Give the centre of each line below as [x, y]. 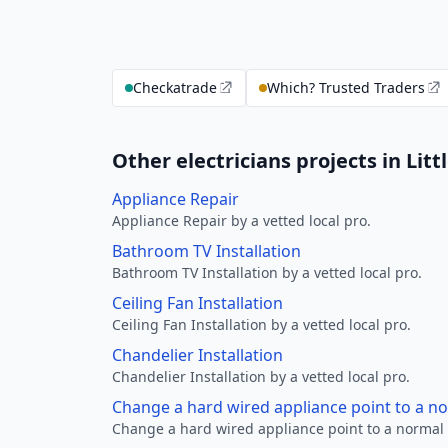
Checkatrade [175, 87]
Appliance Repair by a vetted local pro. [241, 220]
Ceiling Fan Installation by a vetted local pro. [261, 324]
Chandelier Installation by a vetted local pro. [261, 376]
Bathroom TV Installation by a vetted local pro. [267, 272]
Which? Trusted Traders [346, 87]
